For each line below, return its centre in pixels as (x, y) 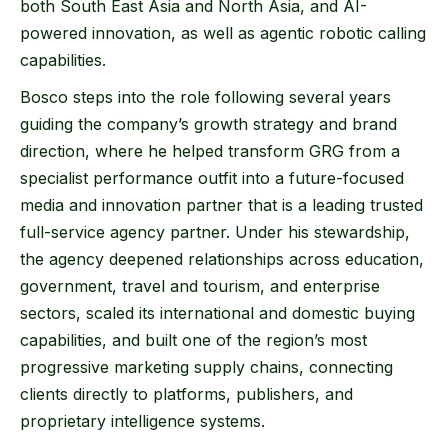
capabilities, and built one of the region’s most (193, 340)
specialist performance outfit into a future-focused (212, 178)
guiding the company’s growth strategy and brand (208, 124)
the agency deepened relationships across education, (222, 259)
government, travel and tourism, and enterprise (200, 286)
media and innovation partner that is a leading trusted (221, 205)
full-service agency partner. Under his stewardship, (215, 232)
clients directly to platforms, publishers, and (186, 394)
